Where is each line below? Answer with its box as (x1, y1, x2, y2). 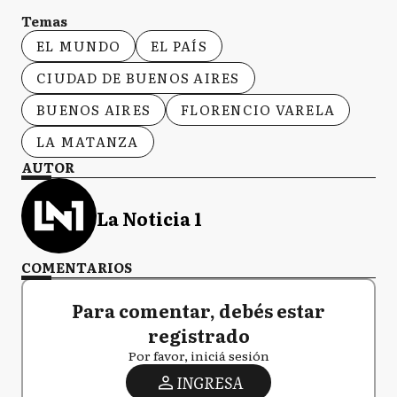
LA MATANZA (36, 131, 139, 152)
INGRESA (175, 370, 243, 394)
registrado (147, 322, 250, 348)
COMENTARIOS (21, 257, 132, 277)
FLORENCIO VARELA (181, 99, 335, 120)
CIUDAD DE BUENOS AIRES (36, 67, 240, 88)
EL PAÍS (151, 35, 207, 56)
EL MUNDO (36, 35, 121, 56)
